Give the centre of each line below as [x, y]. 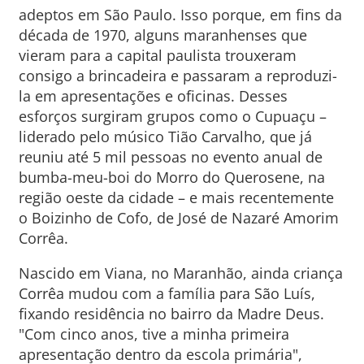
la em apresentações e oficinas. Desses [153, 96]
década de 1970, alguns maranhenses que [162, 35]
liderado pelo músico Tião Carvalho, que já [165, 136]
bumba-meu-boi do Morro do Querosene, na [171, 177]
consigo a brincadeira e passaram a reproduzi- [178, 76]
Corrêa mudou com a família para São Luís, [167, 293]
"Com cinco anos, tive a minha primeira [154, 334]
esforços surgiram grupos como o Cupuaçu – [172, 116]
